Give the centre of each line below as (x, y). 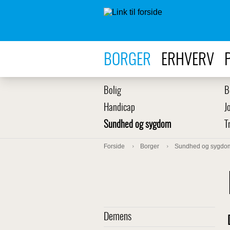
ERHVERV (188, 60)
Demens (118, 217)
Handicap (119, 108)
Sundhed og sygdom (137, 125)
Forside (114, 146)
